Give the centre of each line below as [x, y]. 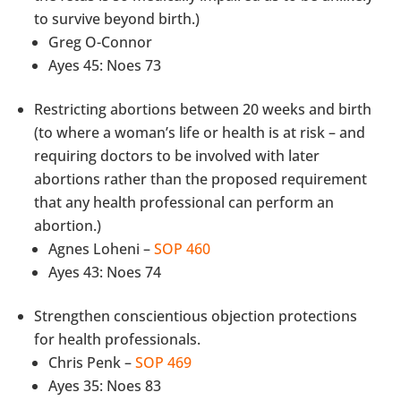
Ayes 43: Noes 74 [105, 272]
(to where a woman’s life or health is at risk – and [200, 132]
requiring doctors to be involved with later [177, 155]
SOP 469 [164, 362]
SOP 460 [183, 248]
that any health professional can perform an [184, 202]
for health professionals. [118, 339]
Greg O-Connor [101, 42]
